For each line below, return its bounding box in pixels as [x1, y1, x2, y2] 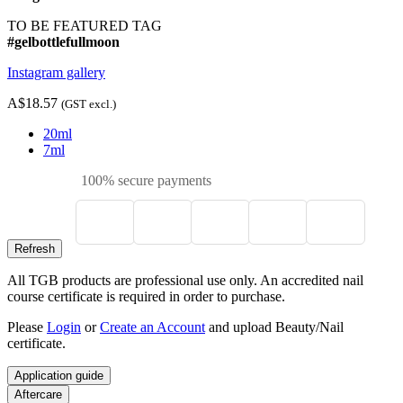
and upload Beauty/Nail [205, 319, 344, 336]
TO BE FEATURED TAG [7, 18, 162, 34]
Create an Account [100, 319, 205, 336]
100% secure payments [77, 173, 211, 189]
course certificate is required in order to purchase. [7, 289, 285, 305]
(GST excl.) [61, 97, 116, 112]
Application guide [14, 369, 103, 383]
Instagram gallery [7, 65, 105, 81]
